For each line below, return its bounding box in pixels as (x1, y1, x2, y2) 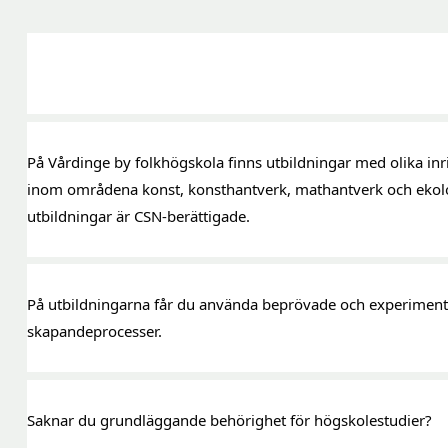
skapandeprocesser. (27, 321, 162, 341)
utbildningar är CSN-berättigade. (27, 205, 250, 226)
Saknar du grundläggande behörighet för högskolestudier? (27, 409, 432, 430)
